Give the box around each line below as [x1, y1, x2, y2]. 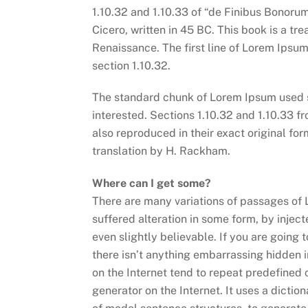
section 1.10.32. [92, 58, 171, 72]
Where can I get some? [92, 177, 212, 190]
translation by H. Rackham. [92, 144, 231, 158]
